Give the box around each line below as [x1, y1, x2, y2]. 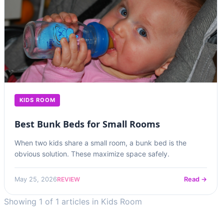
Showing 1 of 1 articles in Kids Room [4, 196, 142, 206]
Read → [183, 175, 207, 183]
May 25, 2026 [14, 175, 57, 183]
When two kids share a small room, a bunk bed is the [14, 138, 186, 147]
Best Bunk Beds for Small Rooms [14, 118, 160, 130]
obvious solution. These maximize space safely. [14, 149, 169, 158]
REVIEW [57, 175, 80, 183]
